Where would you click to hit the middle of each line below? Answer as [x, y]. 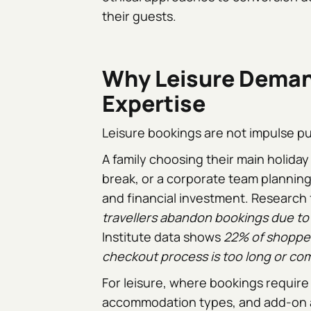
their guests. [140, 16]
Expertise [154, 103]
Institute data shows [163, 237]
